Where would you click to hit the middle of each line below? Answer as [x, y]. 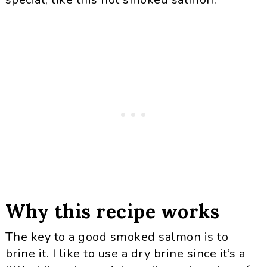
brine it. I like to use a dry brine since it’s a [125, 254]
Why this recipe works [112, 211]
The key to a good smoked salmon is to [117, 237]
